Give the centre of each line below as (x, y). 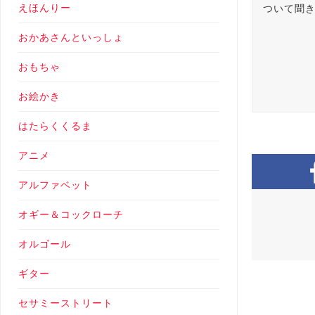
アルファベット (55, 185)
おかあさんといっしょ (71, 38)
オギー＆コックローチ (71, 215)
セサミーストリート (66, 303)
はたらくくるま (55, 126)
